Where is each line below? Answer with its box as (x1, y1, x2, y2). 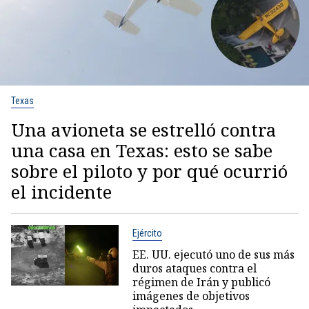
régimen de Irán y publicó (132, 275, 270, 290)
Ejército (132, 228, 162, 239)
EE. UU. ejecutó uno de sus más (132, 247, 295, 263)
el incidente (11, 179, 112, 205)
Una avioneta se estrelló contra (11, 117, 276, 143)
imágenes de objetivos (132, 288, 250, 304)
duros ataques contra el (132, 261, 257, 277)
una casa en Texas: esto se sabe (11, 138, 272, 163)
